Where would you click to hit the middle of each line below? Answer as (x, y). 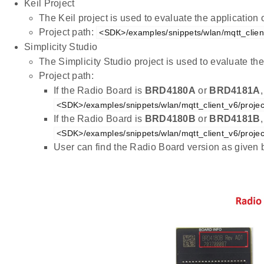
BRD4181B (235, 118)
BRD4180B (170, 118)
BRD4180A (170, 90)
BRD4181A (235, 90)
